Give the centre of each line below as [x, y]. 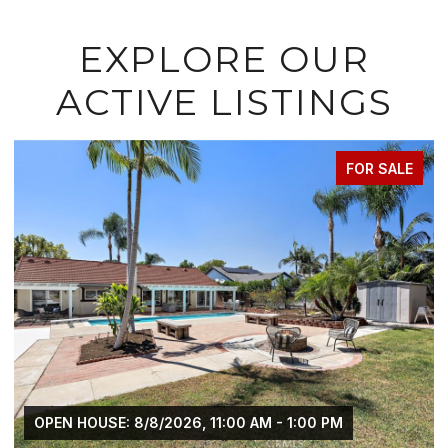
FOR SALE [379, 168]
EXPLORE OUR [224, 58]
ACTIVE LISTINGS [224, 101]
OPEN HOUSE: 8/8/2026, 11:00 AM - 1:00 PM [188, 422]
